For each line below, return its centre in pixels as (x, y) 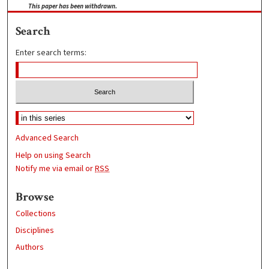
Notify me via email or (56, 168)
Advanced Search (47, 138)
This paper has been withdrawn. (73, 7)
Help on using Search (53, 155)
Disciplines (35, 230)
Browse (35, 197)
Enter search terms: (51, 53)
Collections (36, 213)
